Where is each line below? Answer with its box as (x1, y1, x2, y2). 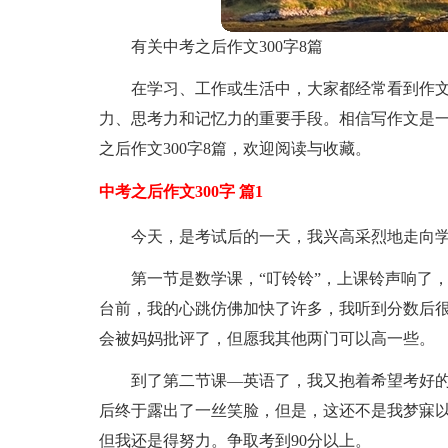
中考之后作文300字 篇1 (98, 183, 263, 200)
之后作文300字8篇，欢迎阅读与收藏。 (98, 140, 371, 157)
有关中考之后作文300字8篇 (130, 38, 323, 55)
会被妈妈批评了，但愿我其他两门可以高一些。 (98, 330, 435, 347)
